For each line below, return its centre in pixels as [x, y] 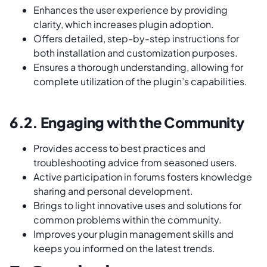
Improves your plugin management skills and [133, 234]
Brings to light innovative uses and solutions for [137, 206]
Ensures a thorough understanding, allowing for [138, 67]
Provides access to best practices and [119, 148]
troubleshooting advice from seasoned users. [135, 163]
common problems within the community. [128, 220]
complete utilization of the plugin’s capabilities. [140, 82]
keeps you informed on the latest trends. [124, 249]
